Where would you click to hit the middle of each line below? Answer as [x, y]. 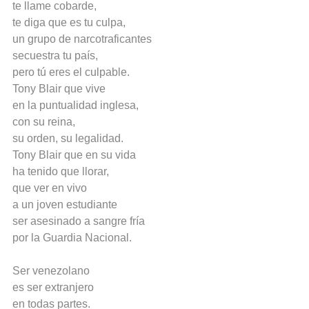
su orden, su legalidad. [68, 139]
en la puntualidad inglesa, [76, 106]
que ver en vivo [50, 188]
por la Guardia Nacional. [72, 238]
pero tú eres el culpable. [71, 72]
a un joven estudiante [65, 205]
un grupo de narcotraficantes [82, 39]
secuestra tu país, [55, 56]
